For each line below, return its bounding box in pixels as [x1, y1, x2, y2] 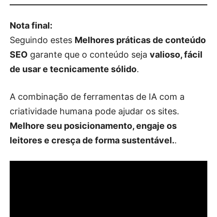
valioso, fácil [150, 49, 202, 60]
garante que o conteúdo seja [28, 49, 150, 60]
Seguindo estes [10, 34, 75, 45]
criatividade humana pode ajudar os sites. [10, 106, 179, 116]
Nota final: [10, 20, 52, 31]
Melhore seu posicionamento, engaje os [10, 120, 177, 131]
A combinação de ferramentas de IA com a [10, 91, 185, 102]
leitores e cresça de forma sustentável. [10, 135, 174, 145]
